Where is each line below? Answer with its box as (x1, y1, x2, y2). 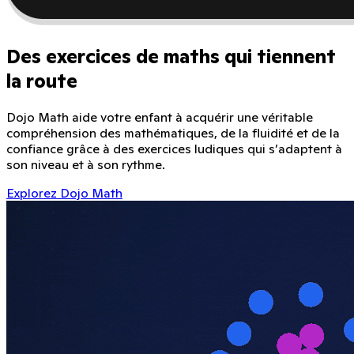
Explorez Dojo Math (6, 185, 122, 201)
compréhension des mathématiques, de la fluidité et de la (6, 125, 340, 141)
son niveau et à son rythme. (6, 156, 165, 173)
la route (6, 69, 77, 94)
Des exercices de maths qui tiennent (6, 44, 335, 70)
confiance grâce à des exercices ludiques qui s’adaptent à (6, 141, 342, 157)
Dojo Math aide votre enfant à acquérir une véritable (6, 109, 313, 126)
